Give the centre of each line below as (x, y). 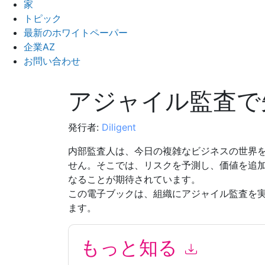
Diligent (119, 127)
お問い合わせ (52, 61)
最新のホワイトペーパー (76, 33)
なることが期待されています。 (134, 180)
